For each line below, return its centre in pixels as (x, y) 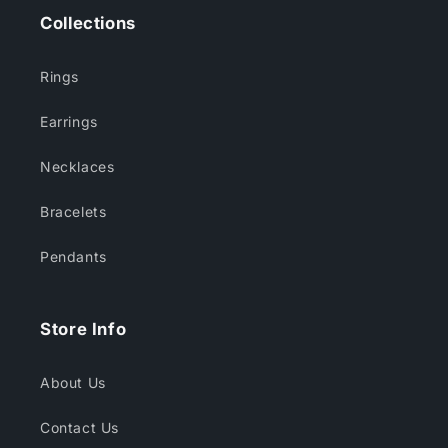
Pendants (73, 257)
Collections (88, 23)
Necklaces (77, 167)
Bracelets (73, 212)
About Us (73, 383)
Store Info (83, 329)
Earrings (69, 122)
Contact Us (79, 428)
